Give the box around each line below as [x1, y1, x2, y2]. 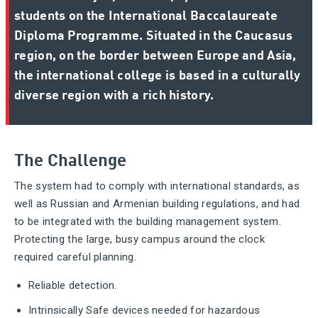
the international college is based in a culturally [14, 65, 300, 83]
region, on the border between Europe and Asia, [14, 45, 297, 63]
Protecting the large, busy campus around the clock [14, 233, 265, 246]
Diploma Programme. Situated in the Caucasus [14, 25, 292, 43]
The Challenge [14, 146, 126, 171]
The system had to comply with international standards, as [14, 180, 300, 192]
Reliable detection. [28, 279, 117, 292]
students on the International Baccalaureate [14, 5, 278, 23]
